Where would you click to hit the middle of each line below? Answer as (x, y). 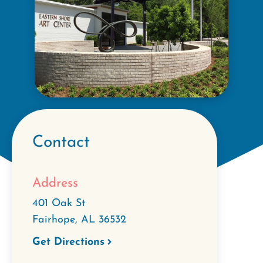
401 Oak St (59, 203)
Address (55, 183)
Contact (61, 143)
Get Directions (68, 242)
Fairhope (54, 220)
